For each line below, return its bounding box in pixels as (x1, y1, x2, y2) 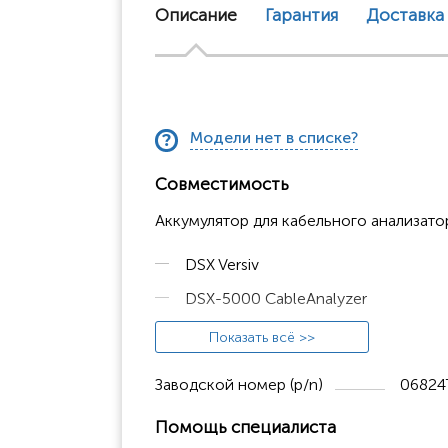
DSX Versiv (185, 254, 259, 274)
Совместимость (155, 173, 289, 194)
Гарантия (265, 4, 338, 25)
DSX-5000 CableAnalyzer (185, 288, 367, 308)
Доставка (366, 4, 444, 25)
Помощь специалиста (155, 416, 336, 437)
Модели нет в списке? (190, 127, 358, 147)
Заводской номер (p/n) (155, 374, 323, 394)
